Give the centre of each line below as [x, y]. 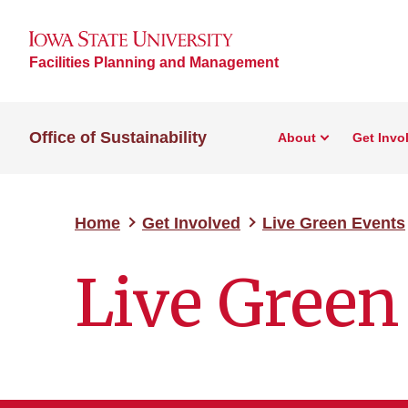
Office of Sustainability [118, 138]
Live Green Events [334, 223]
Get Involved [191, 223]
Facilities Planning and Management [154, 62]
